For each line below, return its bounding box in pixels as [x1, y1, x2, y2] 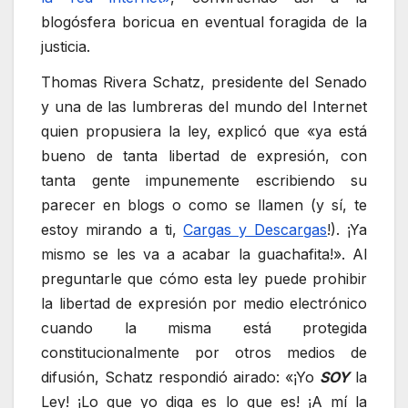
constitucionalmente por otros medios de [41, 343, 367, 362]
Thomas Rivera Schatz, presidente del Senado [41, 73, 367, 92]
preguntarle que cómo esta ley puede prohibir [41, 270, 367, 289]
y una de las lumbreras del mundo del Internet [41, 97, 367, 117]
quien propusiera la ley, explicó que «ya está [41, 122, 367, 141]
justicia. [41, 36, 90, 56]
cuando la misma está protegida [41, 319, 367, 338]
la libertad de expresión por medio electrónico [41, 294, 367, 313]
